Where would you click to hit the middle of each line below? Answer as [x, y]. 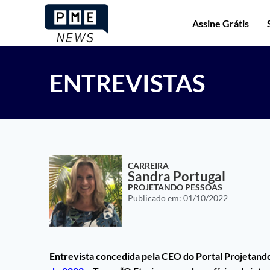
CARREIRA [148, 166]
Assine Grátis [221, 23]
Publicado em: [155, 198]
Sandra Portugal [177, 177]
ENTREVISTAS [127, 83]
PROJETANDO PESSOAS [175, 187]
